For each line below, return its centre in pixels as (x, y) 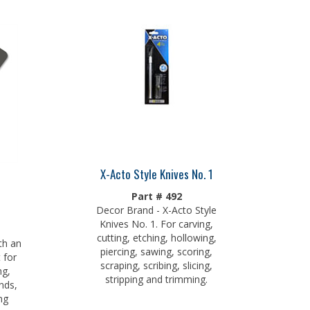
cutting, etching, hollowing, (156, 234)
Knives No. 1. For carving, (156, 220)
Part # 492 (156, 193)
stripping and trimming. (156, 276)
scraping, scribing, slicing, (156, 262)
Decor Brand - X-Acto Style (156, 207)
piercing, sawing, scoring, (156, 248)
